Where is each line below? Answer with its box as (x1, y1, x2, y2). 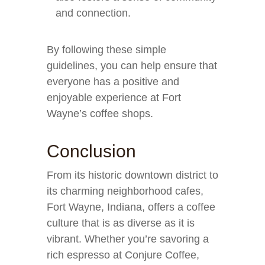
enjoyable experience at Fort (47, 92, 181, 104)
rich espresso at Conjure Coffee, (47, 249, 199, 261)
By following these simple (47, 44, 166, 56)
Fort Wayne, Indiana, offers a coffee (47, 201, 215, 213)
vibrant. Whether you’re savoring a (47, 233, 209, 245)
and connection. (56, 7, 131, 19)
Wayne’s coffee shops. (47, 108, 153, 119)
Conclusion (47, 141, 136, 161)
